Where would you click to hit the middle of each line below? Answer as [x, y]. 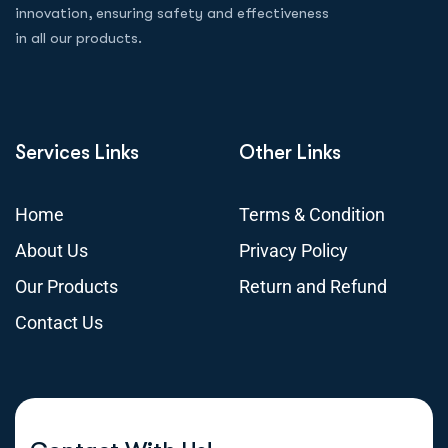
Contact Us [59, 322]
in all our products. [78, 37]
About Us [51, 250]
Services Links [77, 152]
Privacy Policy [293, 250]
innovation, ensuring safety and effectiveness [172, 12]
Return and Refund [313, 286]
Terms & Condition [312, 214]
